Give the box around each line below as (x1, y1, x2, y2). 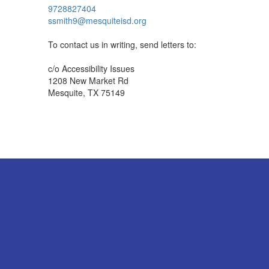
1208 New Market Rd (48, 74, 128, 86)
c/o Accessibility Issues (48, 62, 134, 74)
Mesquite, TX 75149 (48, 86, 125, 98)
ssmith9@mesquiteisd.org (48, 14, 147, 26)
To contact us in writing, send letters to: (48, 38, 196, 50)
